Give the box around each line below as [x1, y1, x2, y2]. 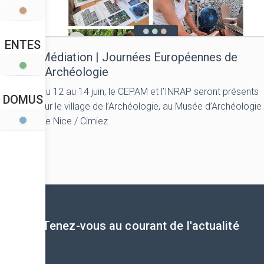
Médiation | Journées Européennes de [40, 50, 237, 64]
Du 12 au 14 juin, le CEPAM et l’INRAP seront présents [40, 86, 259, 97]
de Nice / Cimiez [40, 115, 108, 127]
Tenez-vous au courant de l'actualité [42, 218, 239, 233]
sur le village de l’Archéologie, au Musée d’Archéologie [40, 101, 262, 112]
